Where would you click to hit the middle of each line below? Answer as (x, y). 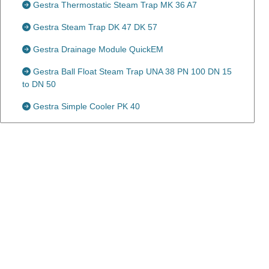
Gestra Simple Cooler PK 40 (85, 106)
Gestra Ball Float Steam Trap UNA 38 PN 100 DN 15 (131, 71)
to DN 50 (39, 84)
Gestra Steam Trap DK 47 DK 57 (94, 27)
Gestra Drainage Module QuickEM (97, 49)
